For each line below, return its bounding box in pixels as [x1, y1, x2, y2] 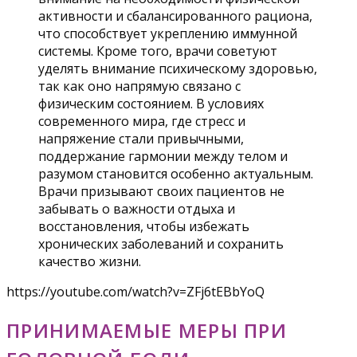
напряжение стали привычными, [38, 129, 244, 147]
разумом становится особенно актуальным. [38, 164, 313, 182]
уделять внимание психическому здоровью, [38, 59, 317, 77]
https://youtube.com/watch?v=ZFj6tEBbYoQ [6, 282, 265, 300]
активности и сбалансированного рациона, [38, 6, 312, 25]
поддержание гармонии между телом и [38, 147, 288, 165]
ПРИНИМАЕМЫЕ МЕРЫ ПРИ [6, 316, 287, 343]
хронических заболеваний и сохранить [38, 234, 284, 253]
